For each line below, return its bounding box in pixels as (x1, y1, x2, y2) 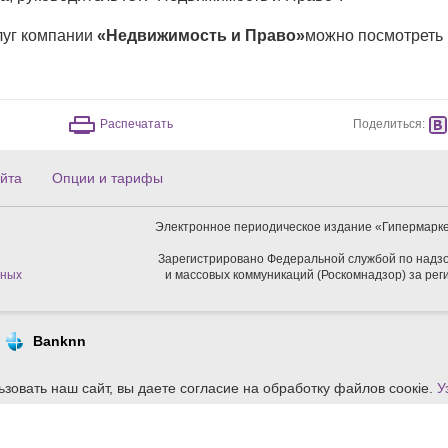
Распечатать (99, 117, 173, 132)
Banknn (33, 333, 86, 349)
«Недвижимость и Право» (97, 27, 305, 44)
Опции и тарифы (52, 170, 163, 186)
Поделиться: (353, 117, 425, 131)
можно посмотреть (305, 27, 443, 44)
